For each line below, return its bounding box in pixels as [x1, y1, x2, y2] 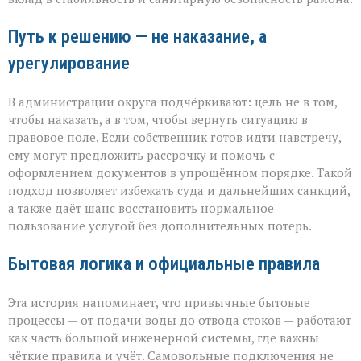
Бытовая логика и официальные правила [8, 253, 320, 275]
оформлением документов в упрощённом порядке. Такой [8, 164, 352, 181]
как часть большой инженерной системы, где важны [8, 330, 319, 346]
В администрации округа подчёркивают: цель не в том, [8, 93, 337, 110]
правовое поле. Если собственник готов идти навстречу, [8, 129, 341, 146]
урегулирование [8, 52, 130, 74]
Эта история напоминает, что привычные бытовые [8, 294, 310, 311]
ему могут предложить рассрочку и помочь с [8, 147, 275, 164]
